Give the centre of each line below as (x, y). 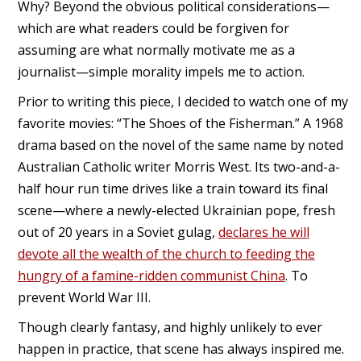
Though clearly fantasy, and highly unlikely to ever (170, 327)
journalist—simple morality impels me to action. (162, 72)
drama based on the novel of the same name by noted (180, 145)
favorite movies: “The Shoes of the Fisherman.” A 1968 (180, 123)
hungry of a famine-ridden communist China (151, 275)
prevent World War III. (84, 297)
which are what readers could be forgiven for (153, 29)
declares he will (263, 232)
